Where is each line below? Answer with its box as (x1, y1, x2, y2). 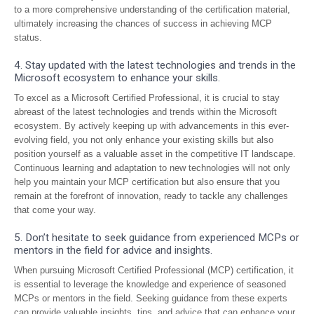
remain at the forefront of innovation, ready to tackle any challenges (14, 191, 288, 201)
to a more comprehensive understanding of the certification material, (14, 4, 290, 15)
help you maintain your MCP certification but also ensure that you (14, 177, 280, 187)
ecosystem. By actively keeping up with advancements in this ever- (14, 121, 289, 131)
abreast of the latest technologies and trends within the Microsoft (14, 107, 277, 117)
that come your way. (14, 205, 96, 215)
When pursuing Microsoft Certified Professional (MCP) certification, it (14, 265, 294, 275)
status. (14, 32, 42, 43)
